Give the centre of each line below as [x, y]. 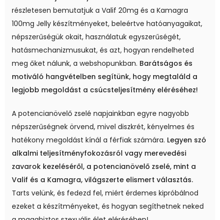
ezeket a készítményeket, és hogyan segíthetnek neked [108, 206]
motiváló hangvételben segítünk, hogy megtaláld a [105, 76]
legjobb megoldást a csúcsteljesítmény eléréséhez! [105, 90]
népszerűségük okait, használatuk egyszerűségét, [96, 37]
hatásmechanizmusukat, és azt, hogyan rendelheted [103, 50]
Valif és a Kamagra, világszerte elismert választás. [102, 179]
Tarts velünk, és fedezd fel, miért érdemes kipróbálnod [105, 193]
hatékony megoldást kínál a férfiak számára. [89, 140]
